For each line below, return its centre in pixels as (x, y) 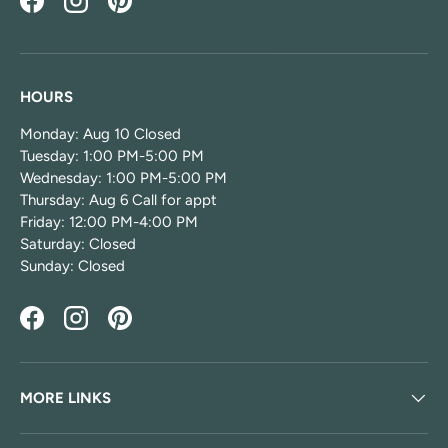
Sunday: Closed (72, 266)
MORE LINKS (65, 397)
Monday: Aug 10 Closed (100, 134)
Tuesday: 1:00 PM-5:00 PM (112, 156)
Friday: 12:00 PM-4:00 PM (109, 222)
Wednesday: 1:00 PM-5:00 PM (123, 178)
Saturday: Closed (78, 244)
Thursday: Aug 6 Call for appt (118, 200)
